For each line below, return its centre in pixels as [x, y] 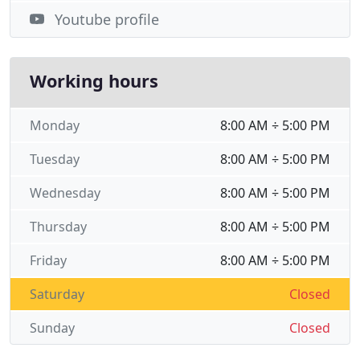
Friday [48, 260]
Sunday [52, 328]
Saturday [57, 294]
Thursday [58, 227]
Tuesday [55, 159]
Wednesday [65, 193]
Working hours [94, 81]
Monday [55, 125]
